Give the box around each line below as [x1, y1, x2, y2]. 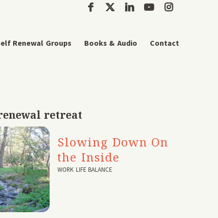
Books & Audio [84, 38, 137, 48]
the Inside [57, 149, 120, 165]
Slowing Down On [57, 134, 169, 150]
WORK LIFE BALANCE [57, 165, 112, 173]
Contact [150, 38, 179, 48]
